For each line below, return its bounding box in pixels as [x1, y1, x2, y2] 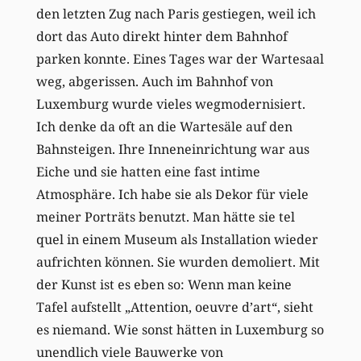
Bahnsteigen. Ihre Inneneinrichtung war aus [35, 140, 309, 159]
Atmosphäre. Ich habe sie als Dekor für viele [35, 185, 309, 204]
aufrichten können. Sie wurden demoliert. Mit [35, 253, 320, 272]
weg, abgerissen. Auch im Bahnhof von [35, 73, 273, 91]
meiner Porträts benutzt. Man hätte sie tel [35, 208, 295, 226]
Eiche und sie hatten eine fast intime [35, 163, 260, 181]
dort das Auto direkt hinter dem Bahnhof [35, 27, 288, 46]
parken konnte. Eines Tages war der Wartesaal [35, 50, 324, 68]
